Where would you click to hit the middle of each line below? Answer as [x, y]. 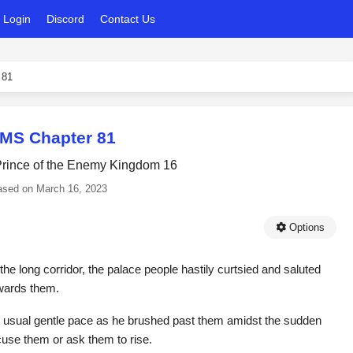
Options [305, 227]
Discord [65, 19]
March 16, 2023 [72, 189]
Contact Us [128, 19]
